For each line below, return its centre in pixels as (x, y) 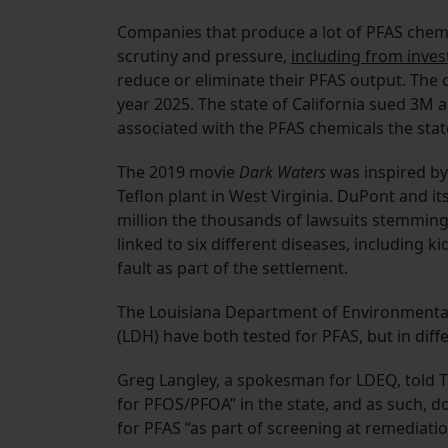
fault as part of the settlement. (232, 268)
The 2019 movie (178, 172)
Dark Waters (282, 172)
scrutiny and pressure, (204, 56)
